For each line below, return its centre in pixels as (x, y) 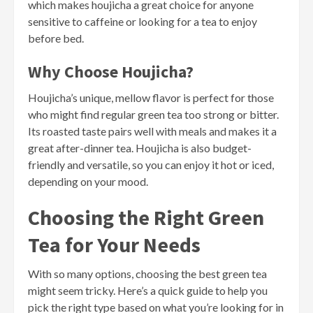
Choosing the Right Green (146, 218)
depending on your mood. (88, 182)
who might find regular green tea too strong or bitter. (153, 115)
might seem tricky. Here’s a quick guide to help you (148, 291)
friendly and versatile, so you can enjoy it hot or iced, (151, 165)
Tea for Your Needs (114, 245)
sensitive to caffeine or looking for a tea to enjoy (143, 22)
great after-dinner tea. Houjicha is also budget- (140, 148)
